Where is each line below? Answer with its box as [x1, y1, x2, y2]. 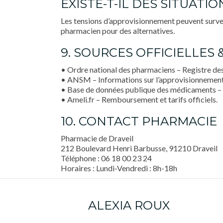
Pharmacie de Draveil [61, 133, 133, 143]
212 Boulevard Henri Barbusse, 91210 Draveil [61, 143, 218, 153]
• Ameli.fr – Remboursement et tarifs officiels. [61, 95, 218, 104]
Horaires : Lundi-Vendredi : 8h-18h [61, 163, 177, 173]
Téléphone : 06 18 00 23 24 [61, 153, 152, 163]
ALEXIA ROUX [88, 198, 170, 213]
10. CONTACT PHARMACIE [61, 114, 217, 128]
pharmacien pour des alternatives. [61, 26, 175, 35]
